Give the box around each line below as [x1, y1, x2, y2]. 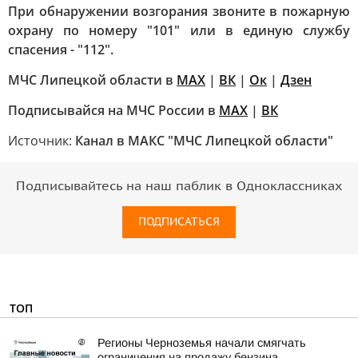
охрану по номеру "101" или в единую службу [8, 22, 350, 39]
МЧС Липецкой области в [8, 71, 177, 89]
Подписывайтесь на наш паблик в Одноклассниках [16, 179, 342, 193]
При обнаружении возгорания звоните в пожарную [8, 2, 350, 20]
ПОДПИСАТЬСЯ [138, 215, 220, 229]
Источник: [8, 132, 75, 149]
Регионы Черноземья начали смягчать [97, 336, 306, 349]
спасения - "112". [8, 41, 113, 58]
